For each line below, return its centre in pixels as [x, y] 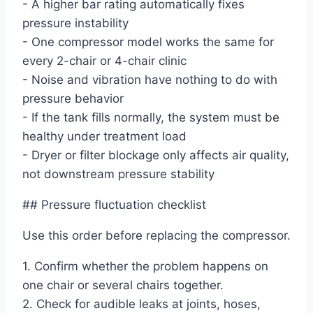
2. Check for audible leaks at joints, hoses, [141, 304]
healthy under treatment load [104, 137]
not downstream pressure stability [118, 174]
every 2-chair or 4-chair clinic [104, 61]
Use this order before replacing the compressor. [156, 236]
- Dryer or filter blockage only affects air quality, [156, 155]
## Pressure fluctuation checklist [114, 205]
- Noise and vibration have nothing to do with [150, 80]
